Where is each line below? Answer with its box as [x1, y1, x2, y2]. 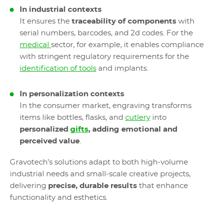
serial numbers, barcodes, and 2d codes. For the [20, 29, 193, 37]
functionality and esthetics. [10, 194, 108, 201]
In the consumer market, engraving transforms [20, 102, 192, 110]
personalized [20, 126, 70, 133]
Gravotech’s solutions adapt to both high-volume [10, 159, 188, 166]
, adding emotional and [88, 126, 177, 133]
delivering [10, 182, 48, 190]
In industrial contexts [20, 6, 102, 13]
